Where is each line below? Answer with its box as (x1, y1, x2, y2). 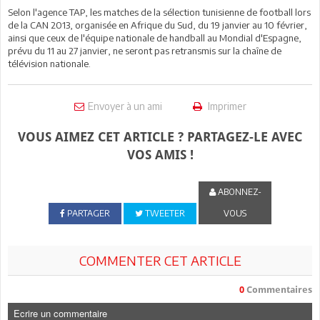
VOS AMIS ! (126, 147, 194, 162)
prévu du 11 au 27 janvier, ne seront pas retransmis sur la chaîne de (8, 45, 281, 56)
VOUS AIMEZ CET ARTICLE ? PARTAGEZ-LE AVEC (18, 129, 302, 144)
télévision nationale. (8, 58, 91, 69)
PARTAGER (64, 208, 110, 219)
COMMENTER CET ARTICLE (79, 252, 241, 269)
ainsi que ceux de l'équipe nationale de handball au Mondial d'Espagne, (8, 32, 301, 44)
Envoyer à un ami (87, 100, 162, 112)
